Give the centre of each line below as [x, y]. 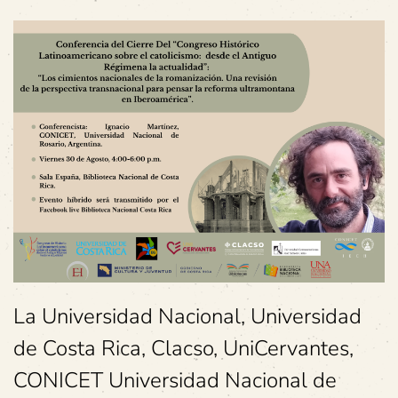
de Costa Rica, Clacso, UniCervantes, [183, 348]
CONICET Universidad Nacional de [175, 380]
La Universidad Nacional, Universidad [187, 316]
